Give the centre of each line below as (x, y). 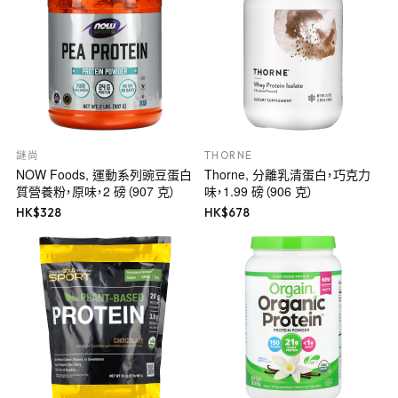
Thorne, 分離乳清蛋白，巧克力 (287, 175)
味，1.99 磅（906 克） (259, 191)
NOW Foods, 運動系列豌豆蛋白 (103, 175)
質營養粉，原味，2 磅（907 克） (96, 191)
